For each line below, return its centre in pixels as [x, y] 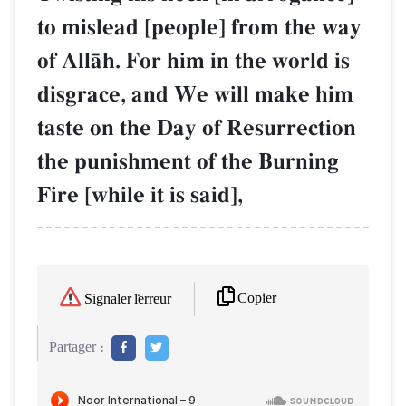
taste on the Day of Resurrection [197, 128]
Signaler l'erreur [128, 299]
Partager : [77, 347]
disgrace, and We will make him [195, 95]
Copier [257, 298]
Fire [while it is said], [140, 195]
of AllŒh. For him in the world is [193, 61]
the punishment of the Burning [188, 162]
